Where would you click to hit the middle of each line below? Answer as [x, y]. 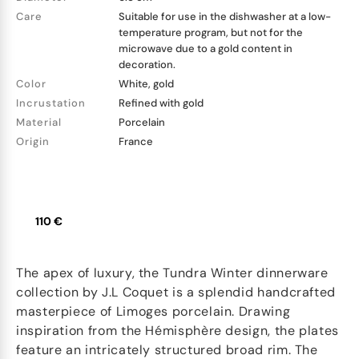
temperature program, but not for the [211, 32]
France [136, 141]
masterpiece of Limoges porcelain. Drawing [153, 311]
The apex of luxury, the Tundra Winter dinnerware [172, 273]
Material [39, 122]
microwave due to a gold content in [206, 48]
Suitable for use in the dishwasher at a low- [225, 16]
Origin [33, 141]
